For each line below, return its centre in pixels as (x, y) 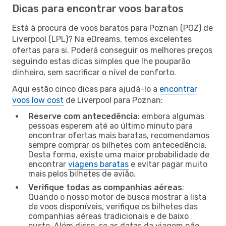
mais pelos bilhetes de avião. (82, 174)
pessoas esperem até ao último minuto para (110, 126)
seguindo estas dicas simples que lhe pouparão (101, 61)
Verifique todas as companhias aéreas (105, 187)
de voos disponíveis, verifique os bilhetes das (113, 206)
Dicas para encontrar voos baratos (98, 8)
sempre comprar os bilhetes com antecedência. (118, 145)
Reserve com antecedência (83, 116)
